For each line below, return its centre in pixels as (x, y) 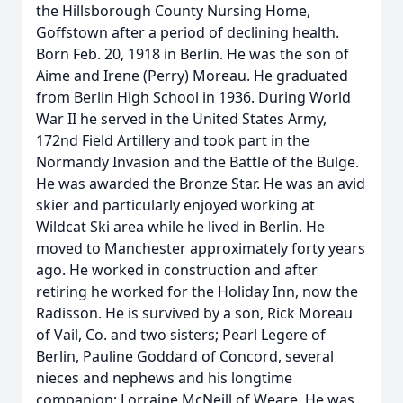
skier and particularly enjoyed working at (175, 205)
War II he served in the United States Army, (181, 119)
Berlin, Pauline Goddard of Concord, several (185, 356)
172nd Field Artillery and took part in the (173, 140)
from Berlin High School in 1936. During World (193, 97)
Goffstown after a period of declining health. (188, 32)
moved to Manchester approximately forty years (201, 248)
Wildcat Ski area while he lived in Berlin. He (180, 227)
